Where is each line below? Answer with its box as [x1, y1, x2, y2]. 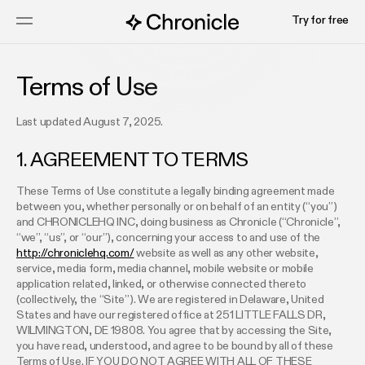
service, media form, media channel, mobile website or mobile [16, 263, 314, 275]
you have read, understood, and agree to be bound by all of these [16, 341, 333, 353]
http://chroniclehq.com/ [16, 248, 134, 260]
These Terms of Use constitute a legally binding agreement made [16, 186, 335, 198]
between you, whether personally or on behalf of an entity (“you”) [16, 201, 337, 213]
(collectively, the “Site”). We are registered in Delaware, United [16, 294, 324, 306]
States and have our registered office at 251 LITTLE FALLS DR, [16, 310, 326, 322]
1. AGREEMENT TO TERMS [16, 151, 248, 172]
